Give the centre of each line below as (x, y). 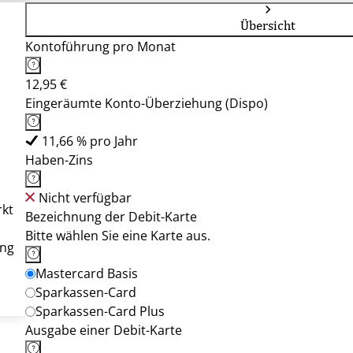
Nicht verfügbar (85, 198)
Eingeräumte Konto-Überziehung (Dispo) (147, 103)
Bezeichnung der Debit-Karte (111, 217)
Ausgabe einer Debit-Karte (104, 330)
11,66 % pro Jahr (90, 141)
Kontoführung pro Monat (100, 46)
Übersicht (268, 25)
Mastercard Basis (87, 273)
